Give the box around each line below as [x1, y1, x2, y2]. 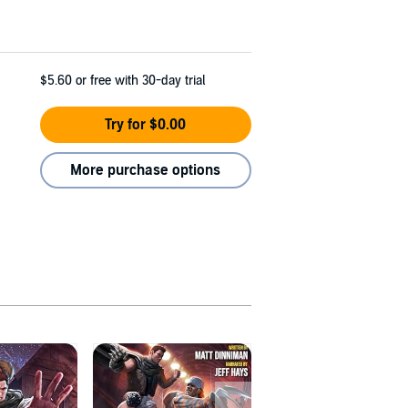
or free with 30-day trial [76, 73, 205, 89]
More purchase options [70, 161, 221, 180]
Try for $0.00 [105, 116, 187, 135]
